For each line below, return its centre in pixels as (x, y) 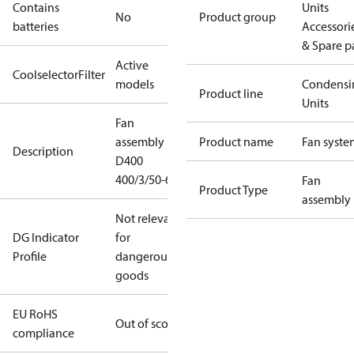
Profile (30, 256)
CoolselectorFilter (59, 74)
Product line (231, 93)
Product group (237, 17)
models (135, 84)
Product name (236, 141)
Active (132, 65)
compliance (43, 333)
